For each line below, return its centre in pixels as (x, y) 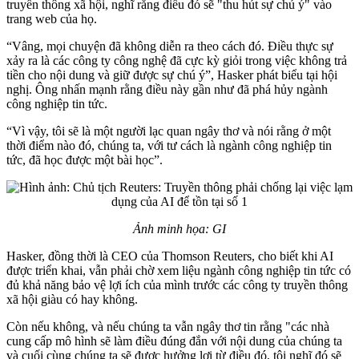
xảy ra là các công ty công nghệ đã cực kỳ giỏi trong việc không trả (177, 60)
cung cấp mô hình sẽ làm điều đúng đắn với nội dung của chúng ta (174, 341)
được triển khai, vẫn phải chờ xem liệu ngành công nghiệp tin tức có (179, 270)
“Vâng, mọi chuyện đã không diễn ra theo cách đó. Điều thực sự (170, 46)
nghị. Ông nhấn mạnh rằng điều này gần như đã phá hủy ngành (167, 89)
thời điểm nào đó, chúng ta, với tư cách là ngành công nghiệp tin (169, 145)
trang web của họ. (52, 18)
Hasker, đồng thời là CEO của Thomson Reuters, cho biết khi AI (170, 256)
